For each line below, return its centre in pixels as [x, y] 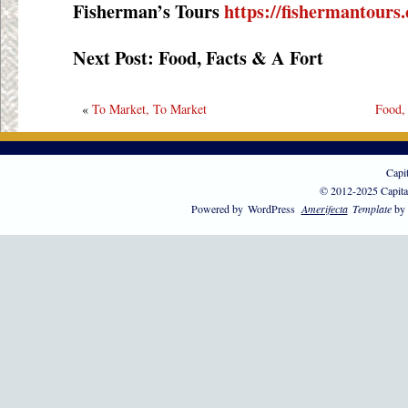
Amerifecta [324, 209]
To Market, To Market [149, 109]
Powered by [218, 209]
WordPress [271, 209]
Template [370, 209]
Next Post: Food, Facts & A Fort [198, 57]
